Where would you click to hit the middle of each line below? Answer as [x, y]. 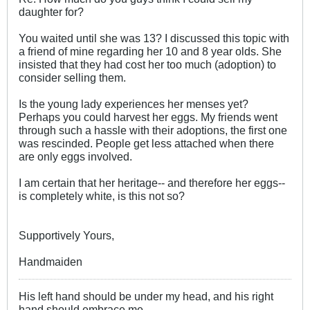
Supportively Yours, [66, 235]
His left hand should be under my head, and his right [146, 296]
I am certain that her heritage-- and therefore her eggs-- [152, 182]
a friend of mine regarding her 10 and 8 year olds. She [150, 51]
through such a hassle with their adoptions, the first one [153, 130]
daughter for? [51, 11]
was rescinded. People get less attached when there [146, 143]
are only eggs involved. [75, 156]
